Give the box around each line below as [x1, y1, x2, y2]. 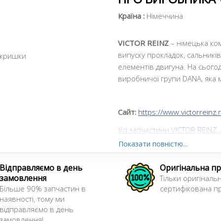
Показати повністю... [118, 139, 187, 148]
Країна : [118, 11, 145, 21]
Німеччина [145, 11, 183, 21]
